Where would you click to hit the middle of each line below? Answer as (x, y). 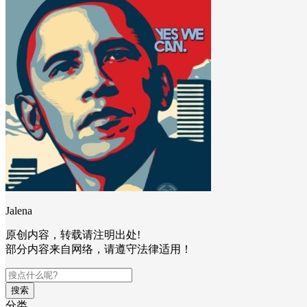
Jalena (19, 211)
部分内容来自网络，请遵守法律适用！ (99, 249)
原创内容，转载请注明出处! (73, 235)
